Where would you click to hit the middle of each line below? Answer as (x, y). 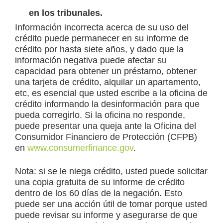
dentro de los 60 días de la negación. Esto (99, 193)
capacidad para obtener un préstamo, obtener (106, 71)
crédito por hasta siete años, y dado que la (99, 50)
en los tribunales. (66, 13)
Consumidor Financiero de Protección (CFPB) (106, 137)
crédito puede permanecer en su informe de (102, 39)
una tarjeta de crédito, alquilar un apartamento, (108, 82)
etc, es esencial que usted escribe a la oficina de (111, 93)
